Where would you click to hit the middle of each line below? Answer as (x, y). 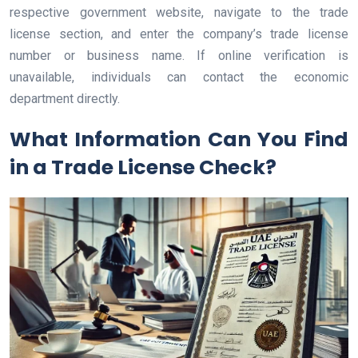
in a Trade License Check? (143, 168)
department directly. (65, 99)
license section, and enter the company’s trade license (179, 34)
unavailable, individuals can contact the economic (179, 78)
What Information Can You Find (179, 140)
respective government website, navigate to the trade (179, 13)
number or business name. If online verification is (179, 56)
